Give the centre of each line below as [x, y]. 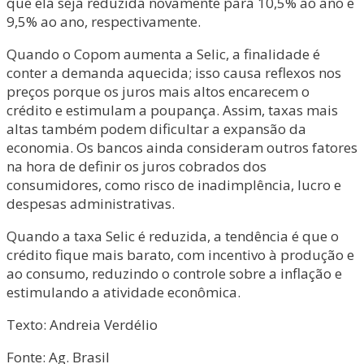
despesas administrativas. [91, 203]
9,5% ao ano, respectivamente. [104, 21]
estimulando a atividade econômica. [123, 292]
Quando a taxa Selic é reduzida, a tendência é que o [173, 236]
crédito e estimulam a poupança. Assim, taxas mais [172, 110]
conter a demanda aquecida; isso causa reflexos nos [174, 72]
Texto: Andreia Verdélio [82, 324]
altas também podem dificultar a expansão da [156, 128]
